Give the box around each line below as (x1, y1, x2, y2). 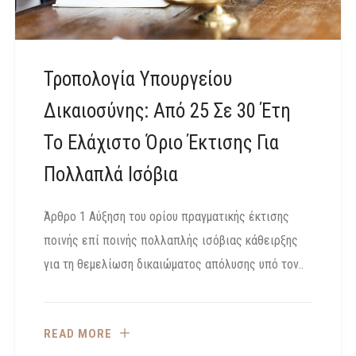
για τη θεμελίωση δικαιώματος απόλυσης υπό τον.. (44, 257, 304, 273)
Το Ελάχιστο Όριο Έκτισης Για (44, 131, 279, 155)
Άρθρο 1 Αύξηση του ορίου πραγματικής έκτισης (44, 209, 289, 225)
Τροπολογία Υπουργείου (44, 68, 232, 91)
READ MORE (44, 326, 112, 341)
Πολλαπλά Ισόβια (44, 163, 178, 187)
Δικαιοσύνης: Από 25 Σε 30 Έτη (44, 99, 291, 123)
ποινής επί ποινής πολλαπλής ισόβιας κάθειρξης (44, 233, 298, 249)
